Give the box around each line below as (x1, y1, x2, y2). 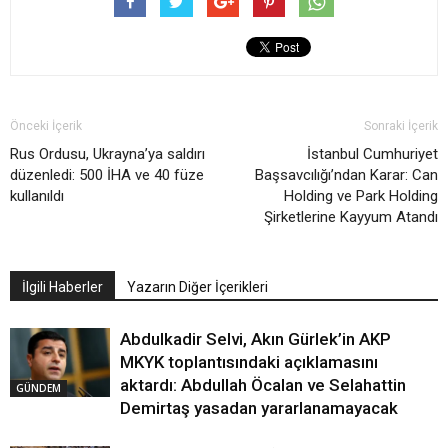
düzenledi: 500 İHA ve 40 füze (10, 166, 204, 185)
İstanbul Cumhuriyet (307, 145, 438, 164)
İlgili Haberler (22, 279, 103, 296)
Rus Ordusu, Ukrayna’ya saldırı (10, 145, 205, 164)
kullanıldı (10, 187, 64, 206)
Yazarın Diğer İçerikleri (127, 279, 268, 296)
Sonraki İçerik (364, 119, 438, 134)
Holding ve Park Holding (284, 187, 438, 206)
